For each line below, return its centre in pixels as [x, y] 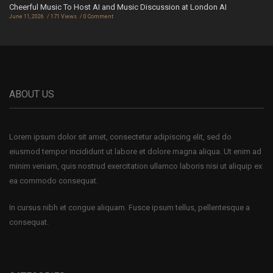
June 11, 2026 [27, 16]
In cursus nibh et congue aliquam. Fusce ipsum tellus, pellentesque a [129, 207]
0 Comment [98, 16]
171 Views [64, 16]
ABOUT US [32, 94]
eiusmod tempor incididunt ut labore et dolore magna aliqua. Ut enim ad [135, 151]
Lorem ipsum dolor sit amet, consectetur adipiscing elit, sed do [120, 136]
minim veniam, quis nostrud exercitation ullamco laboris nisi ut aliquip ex [136, 166]
